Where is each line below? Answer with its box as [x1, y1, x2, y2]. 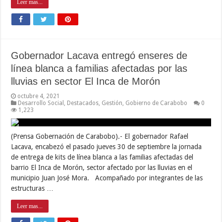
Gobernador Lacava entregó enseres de [11, 50, 188, 61]
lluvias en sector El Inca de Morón [11, 75, 161, 87]
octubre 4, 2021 [17, 92, 60, 100]
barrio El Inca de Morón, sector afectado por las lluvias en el [11, 163, 193, 171]
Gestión [102, 99, 123, 107]
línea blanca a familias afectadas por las [11, 62, 188, 74]
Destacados [67, 99, 99, 107]
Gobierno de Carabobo [125, 99, 188, 107]
